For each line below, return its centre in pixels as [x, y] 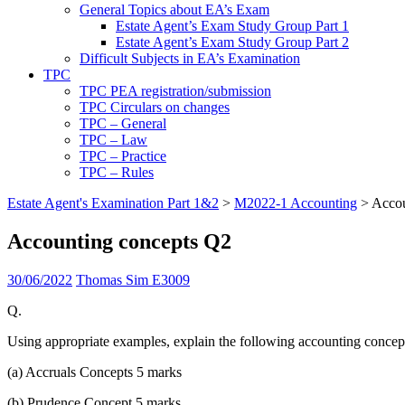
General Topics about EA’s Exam [174, 9]
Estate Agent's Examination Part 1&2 [113, 203]
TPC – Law [113, 140]
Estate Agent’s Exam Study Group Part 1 [232, 26]
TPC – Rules [117, 172]
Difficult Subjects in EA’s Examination [190, 58]
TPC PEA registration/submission [175, 91]
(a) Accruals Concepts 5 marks [94, 372]
